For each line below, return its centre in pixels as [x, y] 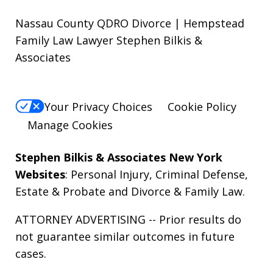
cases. [31, 253]
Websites [40, 174]
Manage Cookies [70, 125]
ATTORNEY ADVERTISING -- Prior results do [128, 219]
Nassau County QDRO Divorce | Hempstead [130, 23]
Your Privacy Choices [98, 106]
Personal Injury [110, 174]
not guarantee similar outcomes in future [125, 236]
